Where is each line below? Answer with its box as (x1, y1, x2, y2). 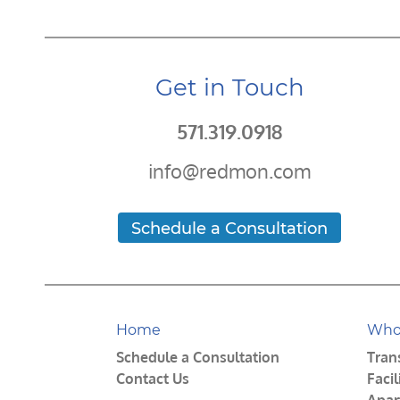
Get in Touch (154, 72, 304, 102)
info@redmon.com (148, 157, 312, 183)
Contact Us (116, 369, 189, 387)
